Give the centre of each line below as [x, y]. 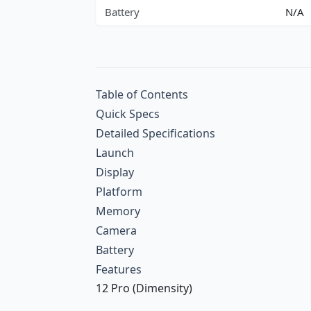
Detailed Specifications [155, 133]
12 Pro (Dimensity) [144, 288]
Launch [115, 153]
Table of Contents [142, 94]
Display [115, 172]
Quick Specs [128, 114]
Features [119, 269]
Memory [118, 211]
